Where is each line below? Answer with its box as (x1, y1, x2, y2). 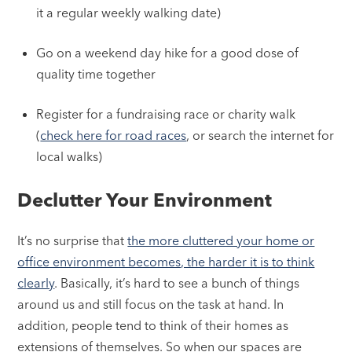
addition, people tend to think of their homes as (17, 317, 289, 334)
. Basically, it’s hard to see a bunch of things (54, 275, 300, 291)
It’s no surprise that (17, 233, 128, 249)
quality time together (36, 66, 156, 82)
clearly (17, 275, 55, 291)
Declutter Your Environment (17, 189, 273, 212)
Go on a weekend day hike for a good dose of (36, 45, 299, 61)
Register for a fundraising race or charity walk (36, 106, 296, 123)
